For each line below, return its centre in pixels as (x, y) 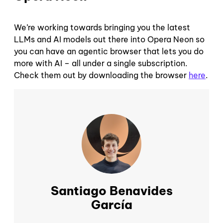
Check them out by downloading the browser (101, 75)
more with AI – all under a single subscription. (101, 63)
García (111, 204)
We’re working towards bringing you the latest (102, 27)
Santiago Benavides (111, 190)
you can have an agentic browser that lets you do (109, 51)
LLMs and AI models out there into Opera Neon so (109, 39)
